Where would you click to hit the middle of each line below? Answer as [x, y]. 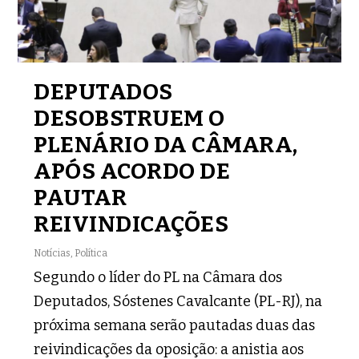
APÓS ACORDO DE [132, 171]
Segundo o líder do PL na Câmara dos [158, 277]
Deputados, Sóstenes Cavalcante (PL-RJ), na [178, 301]
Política [91, 253]
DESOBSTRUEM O [129, 118]
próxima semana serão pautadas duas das [175, 325]
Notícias [52, 253]
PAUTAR [81, 197]
